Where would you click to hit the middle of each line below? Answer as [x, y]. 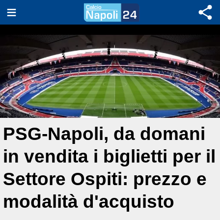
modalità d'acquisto [89, 202]
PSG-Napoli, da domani [104, 134]
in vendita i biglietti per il [109, 156]
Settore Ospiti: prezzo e [105, 179]
